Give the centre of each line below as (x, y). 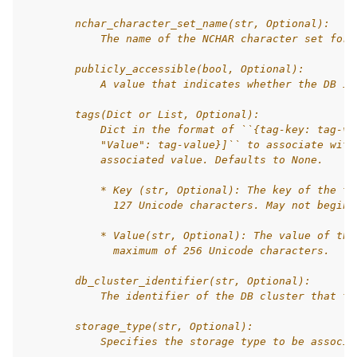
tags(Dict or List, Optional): (142, 114)
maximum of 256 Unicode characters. (177, 251)
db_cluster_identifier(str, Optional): (167, 281)
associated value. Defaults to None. (174, 160)
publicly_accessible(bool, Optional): (164, 69)
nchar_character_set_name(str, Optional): (177, 24)
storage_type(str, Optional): (139, 326)
